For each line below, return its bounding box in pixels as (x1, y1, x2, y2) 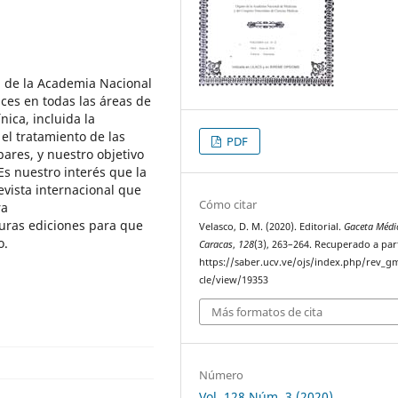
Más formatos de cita (211, 303, 323, 320)
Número (199, 366, 244, 383)
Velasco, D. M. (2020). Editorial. (199, 220, 345, 233)
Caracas (199, 238, 234, 251)
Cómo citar (199, 196, 258, 212)
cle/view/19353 (199, 274, 269, 286)
